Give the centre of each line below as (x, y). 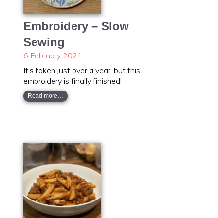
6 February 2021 (53, 55)
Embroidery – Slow (76, 26)
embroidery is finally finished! (73, 81)
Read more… (45, 96)
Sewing (44, 42)
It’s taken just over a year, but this (82, 70)
